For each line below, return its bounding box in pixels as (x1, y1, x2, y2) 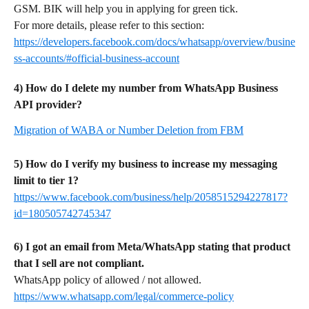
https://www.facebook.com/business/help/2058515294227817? (14, 190, 288, 203)
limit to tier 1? (14, 174, 79, 186)
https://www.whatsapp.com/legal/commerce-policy (14, 290, 234, 303)
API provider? (14, 99, 82, 111)
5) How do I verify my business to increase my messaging (14, 157, 280, 170)
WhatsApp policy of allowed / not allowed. (14, 274, 204, 286)
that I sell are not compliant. (14, 257, 144, 270)
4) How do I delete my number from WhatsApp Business (14, 82, 281, 94)
